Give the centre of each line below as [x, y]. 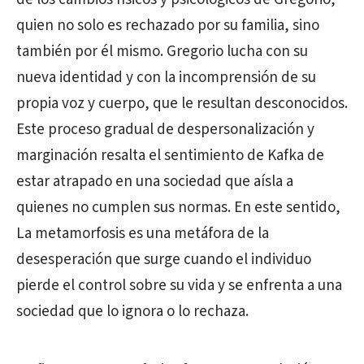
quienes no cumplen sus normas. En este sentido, [178, 208]
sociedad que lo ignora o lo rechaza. [132, 312]
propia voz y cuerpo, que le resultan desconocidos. [182, 104]
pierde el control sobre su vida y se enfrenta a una [179, 286]
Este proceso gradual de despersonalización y [165, 130]
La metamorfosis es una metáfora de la [143, 234]
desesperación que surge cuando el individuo [164, 260]
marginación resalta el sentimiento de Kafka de [170, 156]
